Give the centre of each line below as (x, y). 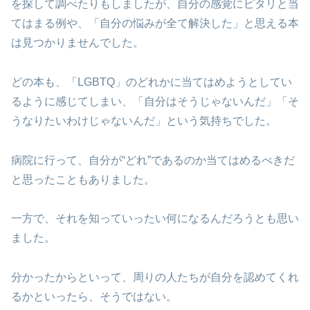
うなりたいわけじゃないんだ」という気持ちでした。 (144, 120)
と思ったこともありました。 (83, 179)
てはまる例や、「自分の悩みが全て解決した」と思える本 (155, 24)
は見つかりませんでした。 (77, 43)
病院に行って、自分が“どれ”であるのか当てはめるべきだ (153, 160)
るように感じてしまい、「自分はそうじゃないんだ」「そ (155, 101)
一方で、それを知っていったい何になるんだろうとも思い (155, 219)
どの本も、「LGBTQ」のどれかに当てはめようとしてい (152, 82)
